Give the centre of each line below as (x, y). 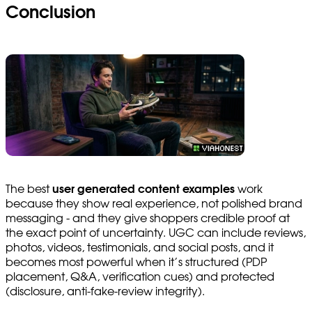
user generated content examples (143, 189)
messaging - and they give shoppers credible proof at (148, 218)
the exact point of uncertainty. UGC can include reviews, (156, 233)
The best (29, 189)
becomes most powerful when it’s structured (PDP (136, 262)
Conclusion (50, 13)
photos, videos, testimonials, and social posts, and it (140, 248)
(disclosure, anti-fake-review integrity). (105, 291)
